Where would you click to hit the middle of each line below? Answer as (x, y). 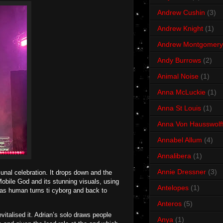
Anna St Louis (179, 108)
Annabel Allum (180, 140)
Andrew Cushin (181, 13)
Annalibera (174, 156)
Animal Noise (178, 76)
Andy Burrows (179, 60)
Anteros (169, 204)
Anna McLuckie (181, 92)
